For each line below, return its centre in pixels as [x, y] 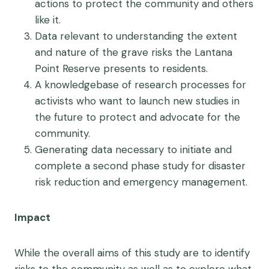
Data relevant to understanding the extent [136, 36]
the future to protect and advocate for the [138, 117]
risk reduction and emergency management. [141, 182]
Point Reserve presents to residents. [121, 68]
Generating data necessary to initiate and [133, 150]
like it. [48, 20]
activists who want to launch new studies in [137, 101]
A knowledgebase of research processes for [141, 85]
